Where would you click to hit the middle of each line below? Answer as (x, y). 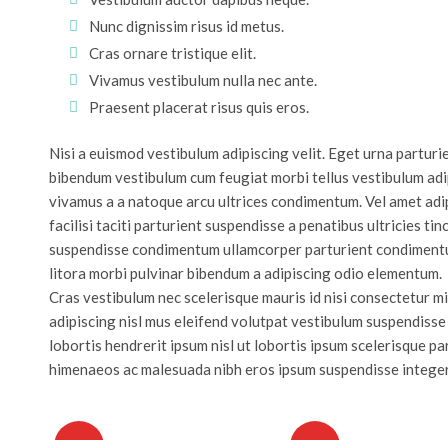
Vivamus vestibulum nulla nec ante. (202, 79)
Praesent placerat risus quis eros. (198, 106)
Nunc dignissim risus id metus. (186, 25)
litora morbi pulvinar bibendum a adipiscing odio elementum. (245, 272)
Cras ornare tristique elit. (172, 52)
